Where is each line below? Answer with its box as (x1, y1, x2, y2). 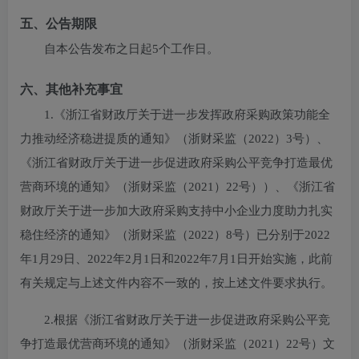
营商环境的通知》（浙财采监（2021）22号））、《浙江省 (20, 180, 335, 193)
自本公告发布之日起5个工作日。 (44, 42, 219, 55)
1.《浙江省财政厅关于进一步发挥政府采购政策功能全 (44, 108, 330, 121)
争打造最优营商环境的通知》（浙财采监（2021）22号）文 (20, 337, 335, 350)
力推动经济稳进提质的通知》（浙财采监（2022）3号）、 (20, 132, 329, 145)
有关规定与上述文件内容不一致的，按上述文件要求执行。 (20, 276, 333, 289)
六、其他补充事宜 (20, 83, 123, 96)
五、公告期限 (20, 17, 97, 30)
